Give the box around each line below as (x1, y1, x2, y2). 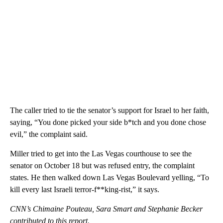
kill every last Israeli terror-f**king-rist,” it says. (10, 185, 159, 194)
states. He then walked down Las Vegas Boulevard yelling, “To (10, 173, 209, 182)
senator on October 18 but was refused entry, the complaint (10, 161, 195, 170)
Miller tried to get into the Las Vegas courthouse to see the (10, 149, 192, 158)
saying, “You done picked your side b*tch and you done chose (10, 117, 206, 126)
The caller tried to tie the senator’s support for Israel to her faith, (10, 106, 209, 114)
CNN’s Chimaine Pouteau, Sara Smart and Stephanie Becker (10, 204, 203, 213)
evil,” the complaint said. (10, 129, 88, 138)
